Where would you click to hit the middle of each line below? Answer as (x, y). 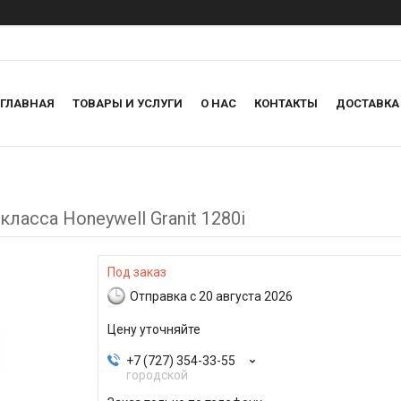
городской (157, 375)
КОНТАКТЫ (286, 104)
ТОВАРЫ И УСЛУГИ (128, 104)
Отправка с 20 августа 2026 (211, 296)
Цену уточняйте (154, 330)
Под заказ (137, 273)
